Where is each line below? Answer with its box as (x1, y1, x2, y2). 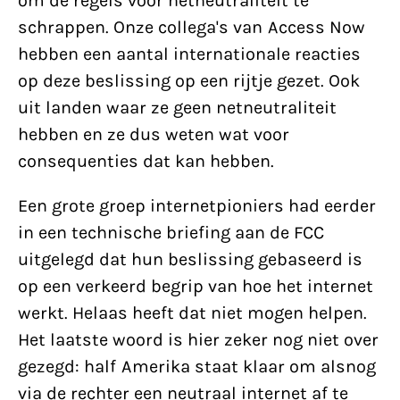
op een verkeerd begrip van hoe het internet (18, 276, 373, 296)
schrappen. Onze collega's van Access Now (18, 17, 365, 37)
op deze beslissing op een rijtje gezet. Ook (18, 71, 360, 91)
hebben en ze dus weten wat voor (18, 124, 289, 145)
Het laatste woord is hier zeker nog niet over (18, 329, 379, 350)
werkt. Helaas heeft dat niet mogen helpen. (18, 303, 367, 323)
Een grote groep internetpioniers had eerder (18, 196, 376, 216)
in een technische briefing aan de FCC (18, 222, 324, 243)
